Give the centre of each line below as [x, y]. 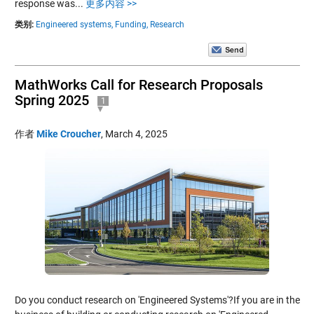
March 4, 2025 [136, 134]
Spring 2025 [52, 100]
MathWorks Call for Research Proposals [138, 84]
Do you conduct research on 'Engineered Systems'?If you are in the [157, 300]
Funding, [131, 24]
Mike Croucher [68, 134]
